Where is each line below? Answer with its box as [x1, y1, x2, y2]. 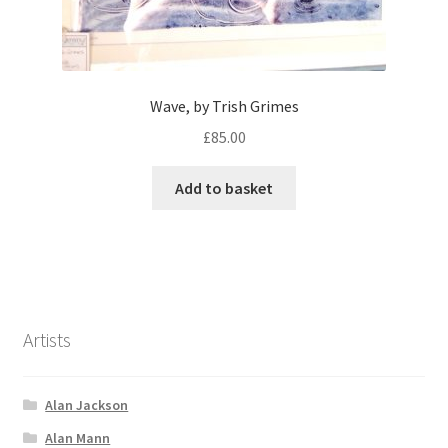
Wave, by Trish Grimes [149, 95, 299, 116]
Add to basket [175, 177, 273, 198]
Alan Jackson [45, 396, 129, 415]
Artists [22, 326, 71, 352]
